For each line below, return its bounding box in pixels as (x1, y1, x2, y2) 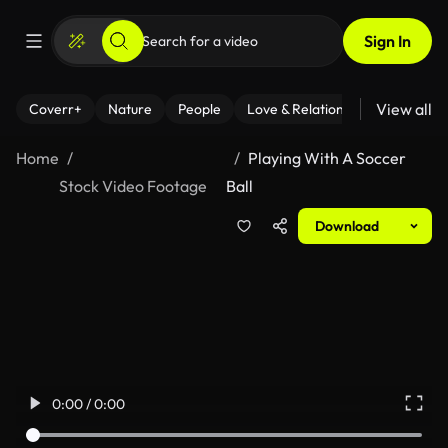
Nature (108, 100, 152, 118)
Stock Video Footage (59, 176, 207, 196)
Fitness (401, 100, 445, 118)
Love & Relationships (247, 100, 375, 118)
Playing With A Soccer (247, 148, 406, 168)
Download (315, 217, 379, 235)
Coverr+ (29, 100, 82, 118)
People (178, 100, 221, 118)
